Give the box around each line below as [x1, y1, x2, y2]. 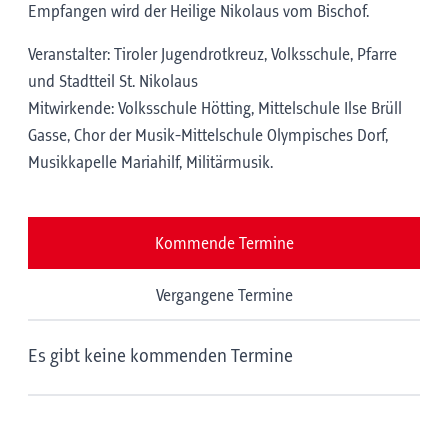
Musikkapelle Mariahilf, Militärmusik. [28, 154, 273, 172]
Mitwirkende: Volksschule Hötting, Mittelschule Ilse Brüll [28, 100, 402, 118]
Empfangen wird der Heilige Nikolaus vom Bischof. [28, 3, 369, 21]
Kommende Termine [154, 235, 294, 253]
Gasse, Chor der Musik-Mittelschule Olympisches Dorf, [28, 127, 388, 145]
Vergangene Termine [155, 287, 293, 305]
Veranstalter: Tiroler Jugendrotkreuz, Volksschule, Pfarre [28, 46, 397, 64]
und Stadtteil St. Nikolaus [28, 73, 198, 91]
